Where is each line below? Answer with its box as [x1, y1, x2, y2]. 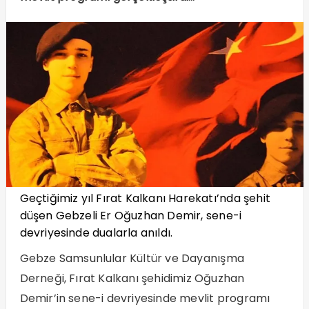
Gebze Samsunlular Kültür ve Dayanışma [19, 250, 244, 266]
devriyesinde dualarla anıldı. [19, 224, 173, 241]
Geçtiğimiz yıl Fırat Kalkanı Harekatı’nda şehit [19, 190, 270, 206]
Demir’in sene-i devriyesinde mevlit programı [19, 290, 270, 306]
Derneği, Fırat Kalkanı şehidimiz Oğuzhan [19, 270, 245, 286]
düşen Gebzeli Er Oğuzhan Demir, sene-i [19, 207, 242, 223]
